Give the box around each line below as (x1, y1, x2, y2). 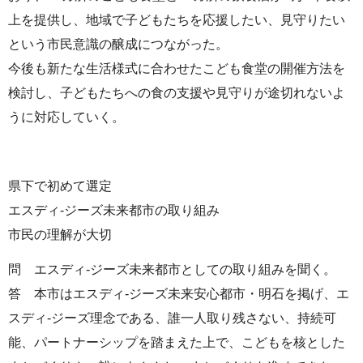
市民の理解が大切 (8, 228, 112, 242)
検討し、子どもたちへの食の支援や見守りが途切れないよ (8, 85, 345, 100)
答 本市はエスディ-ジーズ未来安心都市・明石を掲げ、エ (8, 286, 349, 301)
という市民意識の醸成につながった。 (8, 36, 228, 51)
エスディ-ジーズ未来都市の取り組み (8, 203, 220, 218)
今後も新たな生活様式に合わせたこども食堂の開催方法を (8, 61, 345, 75)
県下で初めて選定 (8, 179, 112, 194)
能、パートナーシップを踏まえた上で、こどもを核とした (8, 335, 345, 349)
